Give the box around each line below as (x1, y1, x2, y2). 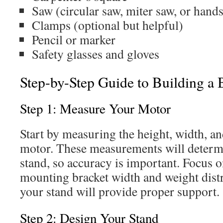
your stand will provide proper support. (20, 183, 220, 200)
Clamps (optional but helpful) (32, 16, 183, 33)
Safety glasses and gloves (32, 45, 159, 62)
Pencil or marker (32, 31, 115, 48)
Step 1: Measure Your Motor (20, 100, 171, 117)
